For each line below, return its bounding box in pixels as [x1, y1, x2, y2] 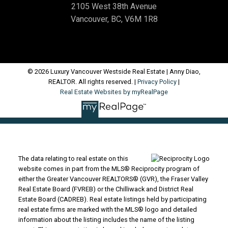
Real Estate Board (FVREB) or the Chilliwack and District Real [18, 185, 193, 193]
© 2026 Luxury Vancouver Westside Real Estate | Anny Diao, [27, 68, 201, 76]
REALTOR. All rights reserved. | [48, 78, 137, 86]
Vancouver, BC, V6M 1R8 [70, 14, 158, 24]
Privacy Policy [137, 78, 177, 86]
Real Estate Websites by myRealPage [60, 88, 168, 96]
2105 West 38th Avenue [71, 2, 157, 12]
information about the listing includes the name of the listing [18, 215, 194, 223]
